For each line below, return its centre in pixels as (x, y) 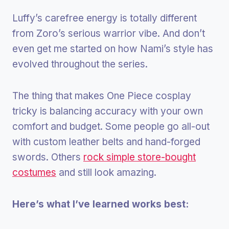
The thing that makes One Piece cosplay (102, 96)
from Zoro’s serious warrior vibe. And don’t (109, 34)
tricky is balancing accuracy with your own (108, 111)
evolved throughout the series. (80, 64)
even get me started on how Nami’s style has (113, 49)
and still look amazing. (106, 173)
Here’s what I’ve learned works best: (100, 204)
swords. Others (48, 157)
